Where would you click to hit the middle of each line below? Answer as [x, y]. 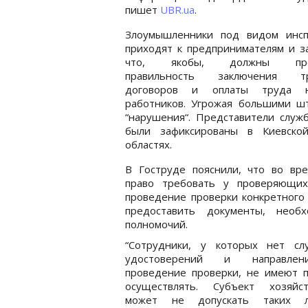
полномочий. [156, 224]
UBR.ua [177, 9]
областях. [148, 144]
